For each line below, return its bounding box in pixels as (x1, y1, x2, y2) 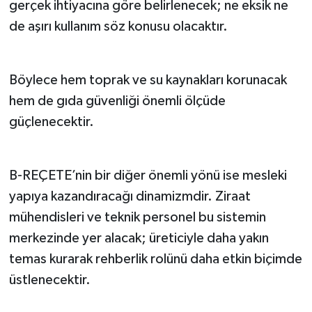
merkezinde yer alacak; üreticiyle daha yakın (8, 231, 269, 245)
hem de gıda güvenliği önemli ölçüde (8, 93, 226, 108)
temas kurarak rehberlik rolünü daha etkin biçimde (8, 251, 302, 266)
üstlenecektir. (8, 272, 91, 287)
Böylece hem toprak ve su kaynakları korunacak (8, 72, 287, 87)
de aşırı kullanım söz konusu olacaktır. (8, 19, 228, 33)
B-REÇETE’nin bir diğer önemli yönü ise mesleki (8, 168, 287, 182)
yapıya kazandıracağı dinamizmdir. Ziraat (8, 189, 251, 203)
